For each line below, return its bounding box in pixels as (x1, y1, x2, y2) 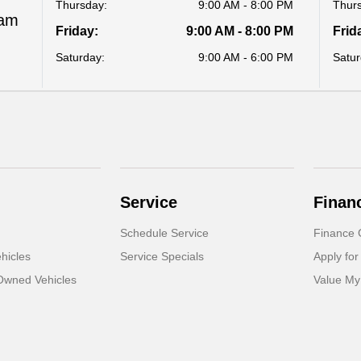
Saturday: (56, 51, 106, 64)
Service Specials (120, 250, 205, 263)
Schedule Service (120, 226, 210, 239)
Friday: (56, 24, 99, 38)
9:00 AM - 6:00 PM (197, 51, 293, 64)
